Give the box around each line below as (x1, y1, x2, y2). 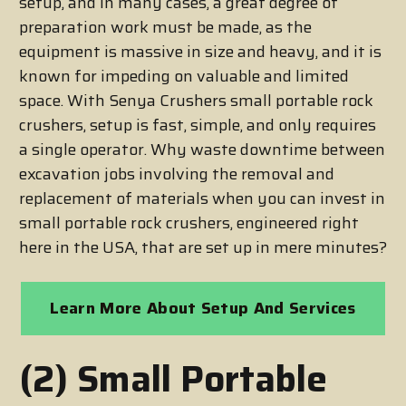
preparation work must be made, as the (19, 14, 312, 41)
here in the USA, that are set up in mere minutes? (19, 235, 387, 261)
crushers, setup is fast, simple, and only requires (19, 112, 376, 139)
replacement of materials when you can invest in (19, 186, 385, 212)
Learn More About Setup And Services (50, 295, 356, 322)
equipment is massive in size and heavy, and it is (19, 39, 382, 65)
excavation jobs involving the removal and (19, 161, 334, 188)
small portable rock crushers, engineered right (19, 210, 359, 237)
